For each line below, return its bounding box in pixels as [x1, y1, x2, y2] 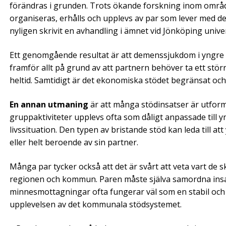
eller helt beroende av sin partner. [10, 136, 140, 148]
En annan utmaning [10, 98, 88, 110]
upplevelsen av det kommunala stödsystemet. [10, 198, 184, 210]
